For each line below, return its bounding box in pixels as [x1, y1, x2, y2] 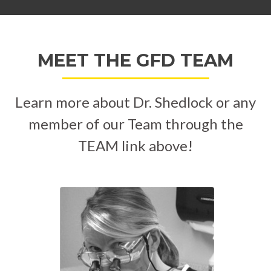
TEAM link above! [78, 137, 193, 155]
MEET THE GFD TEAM [38, 50, 233, 71]
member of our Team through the [28, 115, 243, 133]
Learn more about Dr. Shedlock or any [15, 93, 256, 111]
